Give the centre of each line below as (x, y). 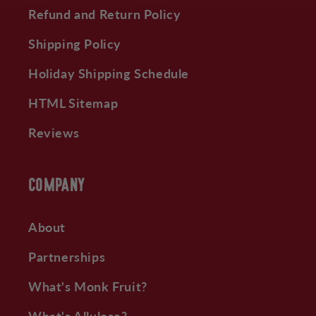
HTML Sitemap (73, 103)
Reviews (54, 132)
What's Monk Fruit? (88, 286)
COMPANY (57, 186)
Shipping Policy (75, 43)
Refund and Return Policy (105, 14)
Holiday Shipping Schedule (109, 73)
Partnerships (67, 256)
